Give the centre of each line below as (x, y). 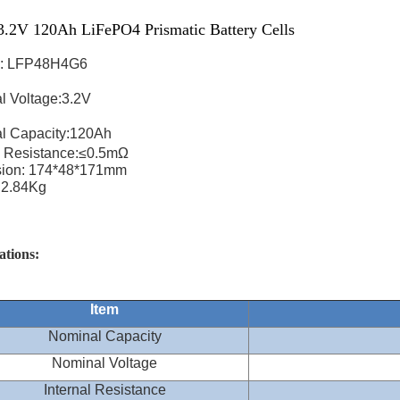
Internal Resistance (104, 390)
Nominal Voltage (104, 363)
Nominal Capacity (104, 336)
